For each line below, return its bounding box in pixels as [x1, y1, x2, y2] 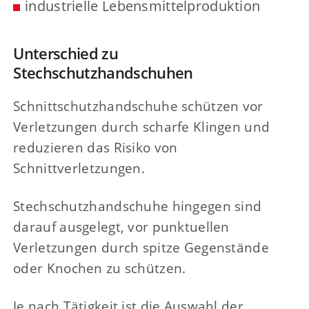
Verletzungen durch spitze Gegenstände [13, 238, 269, 257]
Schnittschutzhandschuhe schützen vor [13, 97, 263, 116]
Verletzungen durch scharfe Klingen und [13, 117, 270, 137]
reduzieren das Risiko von [13, 138, 178, 157]
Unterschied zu [13, 43, 118, 64]
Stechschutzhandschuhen [13, 62, 193, 83]
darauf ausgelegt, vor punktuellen [13, 217, 230, 237]
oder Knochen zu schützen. [13, 259, 186, 278]
